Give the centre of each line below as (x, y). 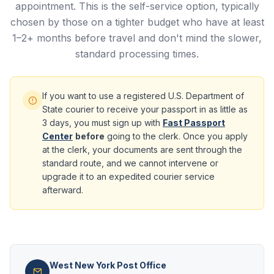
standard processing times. (137, 54)
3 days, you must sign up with (102, 123)
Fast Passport (194, 123)
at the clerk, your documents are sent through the (142, 150)
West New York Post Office (108, 265)
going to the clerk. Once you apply (176, 136)
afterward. (63, 190)
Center (57, 136)
